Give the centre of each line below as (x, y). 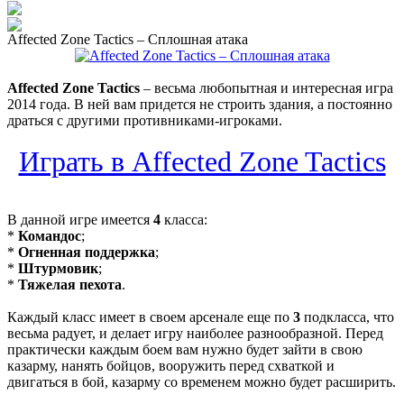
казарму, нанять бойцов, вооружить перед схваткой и (171, 365)
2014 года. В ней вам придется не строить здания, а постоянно (200, 104)
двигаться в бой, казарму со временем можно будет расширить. (202, 381)
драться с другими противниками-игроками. (145, 120)
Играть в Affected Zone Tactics (202, 161)
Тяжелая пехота (70, 284)
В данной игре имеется (80, 219)
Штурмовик (58, 268)
